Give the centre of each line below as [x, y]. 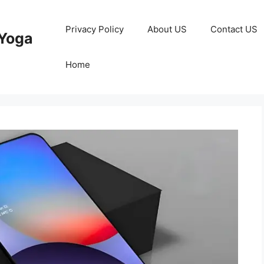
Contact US [234, 29]
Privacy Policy [95, 29]
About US [167, 29]
